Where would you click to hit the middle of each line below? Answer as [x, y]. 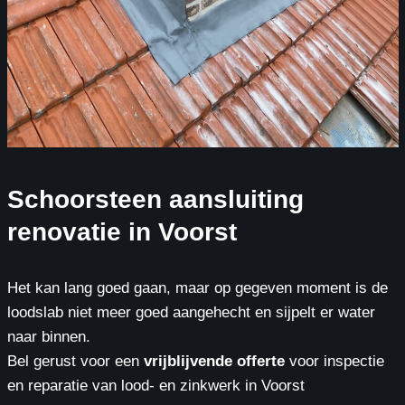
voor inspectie [334, 361]
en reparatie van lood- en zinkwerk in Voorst [155, 385]
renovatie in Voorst [122, 231]
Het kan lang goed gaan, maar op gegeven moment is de [197, 287]
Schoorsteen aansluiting [155, 199]
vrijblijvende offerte [212, 361]
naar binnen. [48, 336]
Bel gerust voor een [73, 361]
